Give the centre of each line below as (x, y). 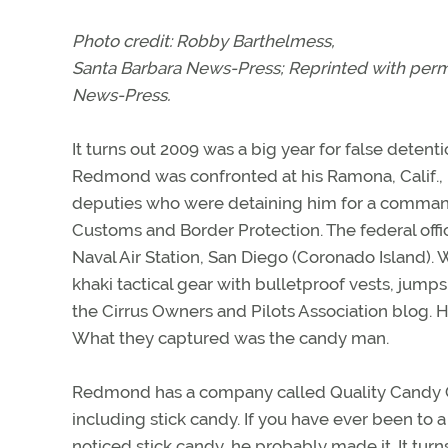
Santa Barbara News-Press (176, 67)
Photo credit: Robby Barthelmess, (203, 40)
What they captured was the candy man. (230, 337)
